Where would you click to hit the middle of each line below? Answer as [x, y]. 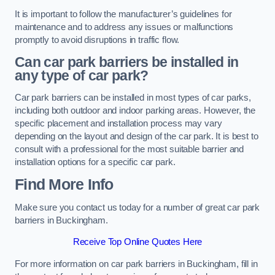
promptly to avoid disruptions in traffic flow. [97, 40]
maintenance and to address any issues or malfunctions [124, 27]
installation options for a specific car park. [95, 162]
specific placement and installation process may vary [118, 123]
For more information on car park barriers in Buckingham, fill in [136, 264]
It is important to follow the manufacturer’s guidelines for [123, 14]
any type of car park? [82, 76]
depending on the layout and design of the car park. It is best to [137, 136]
